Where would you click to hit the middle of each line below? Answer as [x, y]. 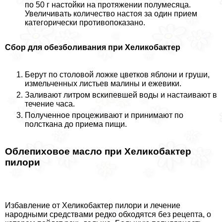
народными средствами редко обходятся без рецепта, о [108, 214]
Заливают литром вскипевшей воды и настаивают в [121, 95]
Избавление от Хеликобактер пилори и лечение [93, 205]
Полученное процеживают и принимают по [104, 115]
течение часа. [50, 104]
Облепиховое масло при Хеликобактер [98, 151]
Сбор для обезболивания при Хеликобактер [93, 48]
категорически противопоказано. [85, 23]
